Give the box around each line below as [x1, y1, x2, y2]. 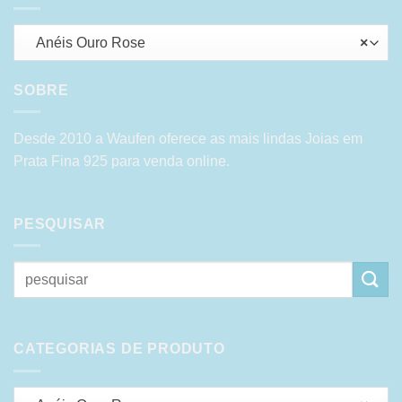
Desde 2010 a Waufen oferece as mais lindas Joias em [13, 131, 363, 147]
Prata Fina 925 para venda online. [13, 153, 230, 170]
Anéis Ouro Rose [25, 35, 145, 51]
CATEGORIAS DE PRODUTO [13, 341, 225, 357]
